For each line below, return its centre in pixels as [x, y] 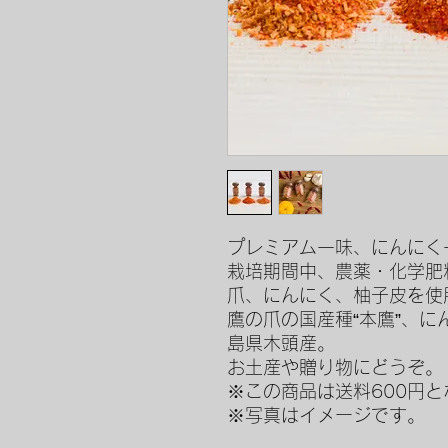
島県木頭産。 [281, 343]
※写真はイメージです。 [326, 415]
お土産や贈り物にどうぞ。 [335, 367]
